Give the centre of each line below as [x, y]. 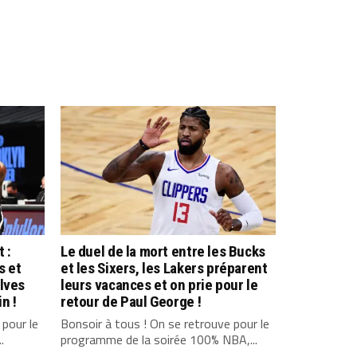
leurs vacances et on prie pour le [159, 285]
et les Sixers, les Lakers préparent [164, 269]
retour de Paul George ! [131, 302]
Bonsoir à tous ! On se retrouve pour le [165, 324]
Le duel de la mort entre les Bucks [163, 252]
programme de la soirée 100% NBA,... [159, 340]
